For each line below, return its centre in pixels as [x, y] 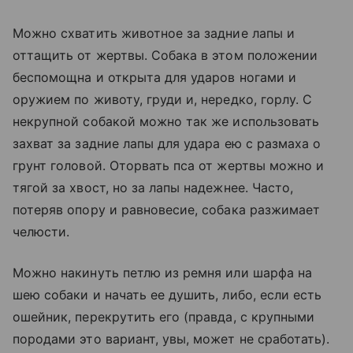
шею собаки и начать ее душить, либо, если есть [167, 295]
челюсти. [41, 232]
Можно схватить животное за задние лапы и [154, 33]
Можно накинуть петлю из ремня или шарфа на [163, 273]
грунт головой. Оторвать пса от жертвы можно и [169, 165]
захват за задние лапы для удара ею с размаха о [167, 143]
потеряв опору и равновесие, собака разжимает [167, 210]
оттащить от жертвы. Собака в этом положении [165, 55]
